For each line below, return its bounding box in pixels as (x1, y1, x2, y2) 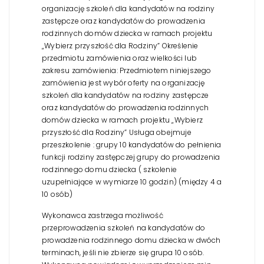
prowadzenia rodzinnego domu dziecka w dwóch (42, 235, 221, 245)
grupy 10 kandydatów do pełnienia (94, 139, 222, 150)
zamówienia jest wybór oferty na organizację (42, 77, 205, 88)
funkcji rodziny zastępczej (42, 151, 136, 162)
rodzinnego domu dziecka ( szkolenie (42, 164, 177, 174)
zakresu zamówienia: (42, 65, 118, 75)
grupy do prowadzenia (135, 151, 220, 162)
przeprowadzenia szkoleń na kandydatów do (42, 222, 205, 233)
